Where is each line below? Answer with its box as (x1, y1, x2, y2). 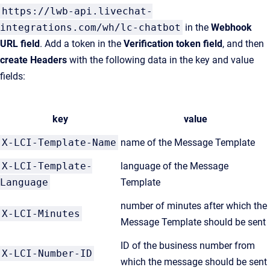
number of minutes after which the (121, 199, 267, 212)
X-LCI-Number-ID (2, 247, 92, 259)
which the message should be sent (121, 256, 267, 268)
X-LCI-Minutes (2, 207, 80, 219)
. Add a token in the (40, 37, 124, 49)
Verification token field (124, 37, 222, 49)
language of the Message (121, 160, 228, 172)
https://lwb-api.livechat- (2, 5, 152, 17)
